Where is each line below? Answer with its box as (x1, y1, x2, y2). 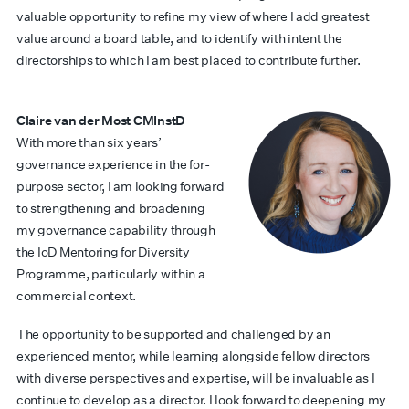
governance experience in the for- (16, 156, 210, 173)
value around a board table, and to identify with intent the (16, 30, 342, 47)
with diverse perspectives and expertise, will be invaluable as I (16, 370, 375, 386)
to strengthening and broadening (16, 200, 205, 216)
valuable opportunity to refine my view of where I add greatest (16, 8, 370, 25)
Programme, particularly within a (16, 266, 205, 282)
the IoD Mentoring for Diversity (16, 244, 190, 260)
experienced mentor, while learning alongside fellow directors (16, 348, 371, 364)
